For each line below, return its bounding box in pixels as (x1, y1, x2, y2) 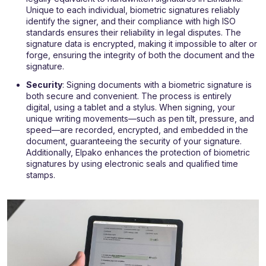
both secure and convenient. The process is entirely (26, 91, 232, 102)
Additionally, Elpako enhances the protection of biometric (26, 147, 250, 158)
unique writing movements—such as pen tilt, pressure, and (26, 113, 254, 124)
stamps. (26, 170, 55, 180)
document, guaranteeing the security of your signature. (26, 136, 242, 147)
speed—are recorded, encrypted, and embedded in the (26, 125, 248, 135)
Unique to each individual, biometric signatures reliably (26, 5, 240, 15)
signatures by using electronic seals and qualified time (26, 159, 238, 169)
